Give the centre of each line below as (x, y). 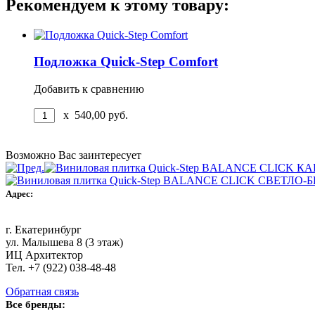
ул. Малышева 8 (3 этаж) (64, 243)
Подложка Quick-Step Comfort (126, 62)
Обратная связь (42, 292)
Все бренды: (36, 305)
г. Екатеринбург (44, 230)
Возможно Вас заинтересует (73, 155)
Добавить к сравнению (89, 89)
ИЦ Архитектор (44, 255)
